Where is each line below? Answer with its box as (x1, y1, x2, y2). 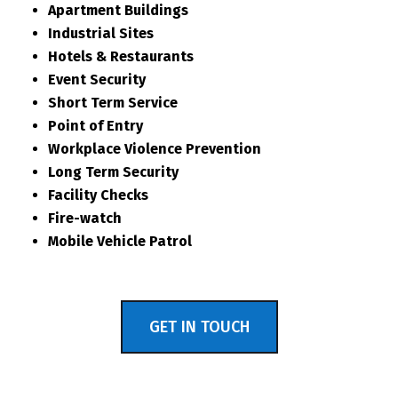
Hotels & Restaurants (47, 48, 197, 66)
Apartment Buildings (47, 2, 188, 20)
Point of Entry (47, 117, 147, 135)
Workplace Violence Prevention (47, 140, 261, 158)
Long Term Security (47, 163, 179, 181)
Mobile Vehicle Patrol (47, 233, 192, 251)
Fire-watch (47, 210, 122, 227)
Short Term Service (47, 94, 178, 112)
